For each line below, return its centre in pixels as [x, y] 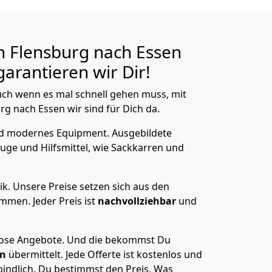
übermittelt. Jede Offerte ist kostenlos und [105, 254]
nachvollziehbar [138, 201]
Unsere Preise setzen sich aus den [91, 186]
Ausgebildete [142, 133]
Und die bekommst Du [119, 240]
